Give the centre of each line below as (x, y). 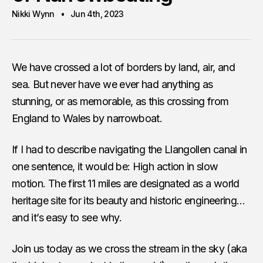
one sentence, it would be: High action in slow (115, 166)
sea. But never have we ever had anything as (112, 84)
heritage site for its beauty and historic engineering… (129, 200)
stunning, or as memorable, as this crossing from (120, 101)
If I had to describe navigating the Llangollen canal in (129, 149)
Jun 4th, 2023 (97, 14)
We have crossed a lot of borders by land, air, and (123, 67)
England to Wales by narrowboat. (87, 118)
